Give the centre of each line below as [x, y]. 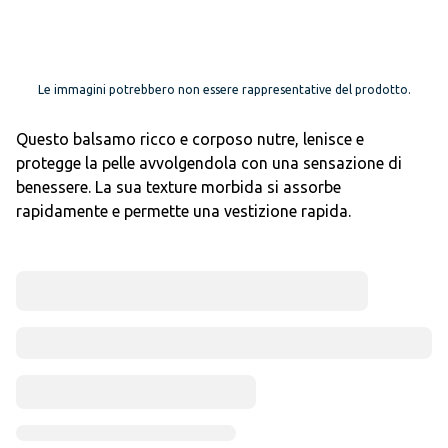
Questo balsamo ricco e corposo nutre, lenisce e [190, 139]
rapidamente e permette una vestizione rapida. [183, 211]
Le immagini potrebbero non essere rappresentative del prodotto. [224, 89]
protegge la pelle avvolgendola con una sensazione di [209, 163]
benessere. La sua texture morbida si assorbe [178, 187]
